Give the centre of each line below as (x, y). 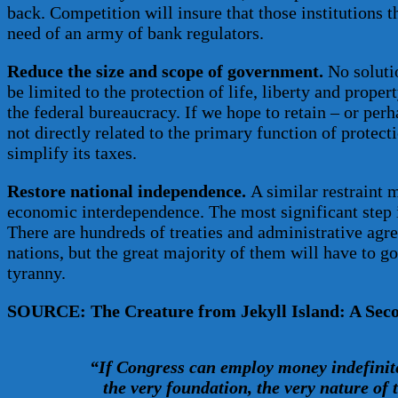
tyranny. (36, 273)
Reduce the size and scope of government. (165, 72)
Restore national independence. (127, 191)
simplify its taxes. (72, 153)
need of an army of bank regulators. (135, 33)
